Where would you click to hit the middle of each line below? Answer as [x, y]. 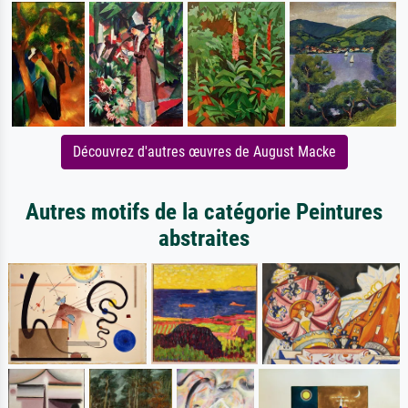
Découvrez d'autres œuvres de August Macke [204, 151]
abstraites [204, 238]
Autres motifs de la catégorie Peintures [204, 211]
